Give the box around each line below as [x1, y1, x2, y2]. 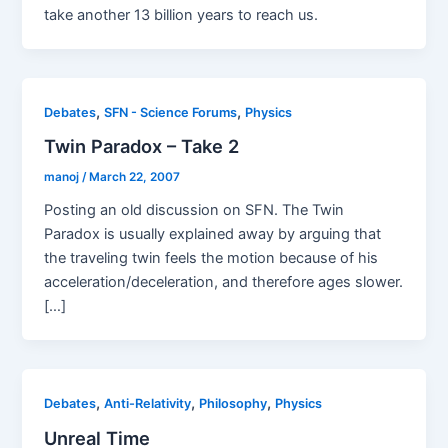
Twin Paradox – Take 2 [44, 135, 240, 158]
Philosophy [199, 396, 268, 412]
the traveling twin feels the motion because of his [44, 249, 379, 268]
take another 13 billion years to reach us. [44, 5, 319, 24]
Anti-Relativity [104, 396, 192, 412]
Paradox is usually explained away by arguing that [44, 225, 382, 244]
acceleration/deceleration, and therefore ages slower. [44, 273, 404, 292]
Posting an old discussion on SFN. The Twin [44, 201, 345, 220]
